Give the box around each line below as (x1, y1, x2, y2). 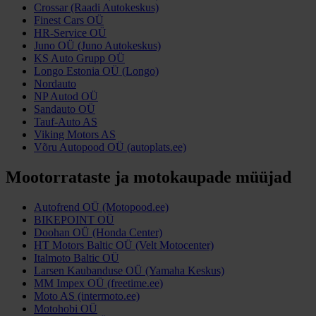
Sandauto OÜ (34, 102, 95, 115)
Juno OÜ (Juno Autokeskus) (34, 39, 161, 51)
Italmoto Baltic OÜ (34, 251, 119, 264)
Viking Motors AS (34, 128, 116, 140)
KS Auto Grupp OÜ (34, 51, 125, 64)
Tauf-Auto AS (34, 115, 97, 128)
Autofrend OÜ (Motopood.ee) (34, 200, 169, 213)
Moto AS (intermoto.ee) (34, 289, 140, 302)
